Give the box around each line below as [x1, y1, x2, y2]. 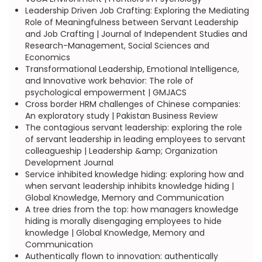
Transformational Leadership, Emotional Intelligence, [25, 63, 239, 75]
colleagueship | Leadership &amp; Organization [25, 145, 218, 157]
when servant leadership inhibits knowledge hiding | [25, 180, 234, 192]
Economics [25, 51, 70, 63]
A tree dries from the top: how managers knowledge [25, 204, 239, 215]
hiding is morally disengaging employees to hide [25, 215, 222, 227]
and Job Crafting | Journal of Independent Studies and [25, 28, 247, 40]
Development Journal [25, 157, 113, 168]
